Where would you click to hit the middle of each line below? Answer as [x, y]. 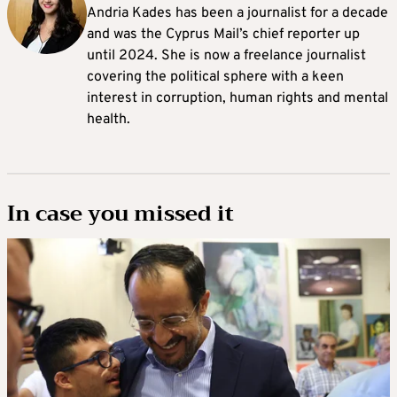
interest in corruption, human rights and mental [237, 99]
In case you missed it [121, 214]
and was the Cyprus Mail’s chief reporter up [223, 35]
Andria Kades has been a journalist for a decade [237, 14]
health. [109, 120]
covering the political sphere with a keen [215, 78]
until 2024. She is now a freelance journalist [226, 56]
